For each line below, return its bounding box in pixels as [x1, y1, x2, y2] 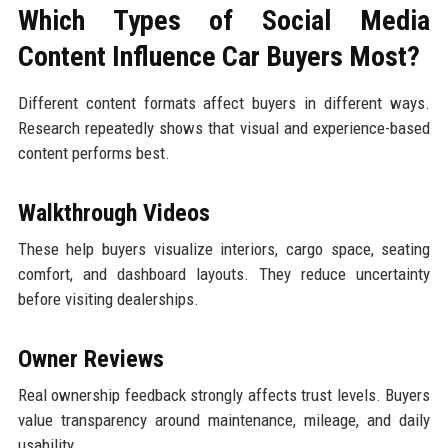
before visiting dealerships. [17, 288, 199, 309]
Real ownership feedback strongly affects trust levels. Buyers [17, 384, 431, 405]
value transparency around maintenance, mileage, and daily [17, 409, 431, 430]
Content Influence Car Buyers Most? [17, 39, 420, 73]
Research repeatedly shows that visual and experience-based [17, 117, 431, 138]
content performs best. [17, 142, 170, 163]
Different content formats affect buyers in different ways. [17, 92, 431, 113]
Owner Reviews [17, 344, 164, 373]
